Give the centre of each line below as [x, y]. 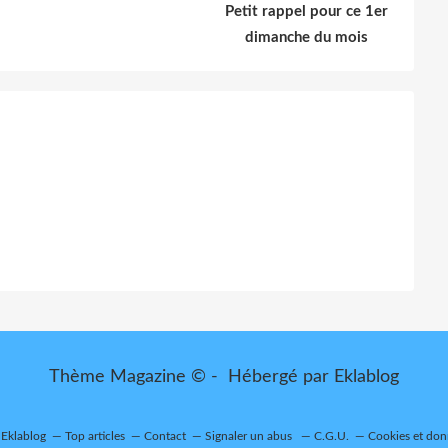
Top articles [95, 435]
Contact [165, 435]
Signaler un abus [250, 435]
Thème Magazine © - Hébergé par [191, 376]
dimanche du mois [306, 37]
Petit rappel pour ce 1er [306, 11]
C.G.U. [331, 435]
